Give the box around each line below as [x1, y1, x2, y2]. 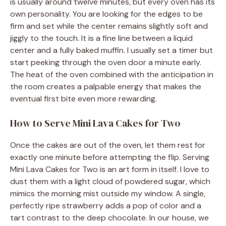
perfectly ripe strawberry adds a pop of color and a [10, 200, 201, 211]
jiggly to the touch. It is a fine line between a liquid [10, 33, 193, 44]
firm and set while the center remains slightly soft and [10, 21, 208, 32]
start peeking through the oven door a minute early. [10, 57, 201, 68]
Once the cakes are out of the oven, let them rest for [10, 140, 205, 151]
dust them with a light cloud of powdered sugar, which [10, 176, 210, 187]
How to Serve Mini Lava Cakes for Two [10, 116, 181, 131]
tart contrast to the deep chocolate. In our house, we [10, 212, 209, 223]
